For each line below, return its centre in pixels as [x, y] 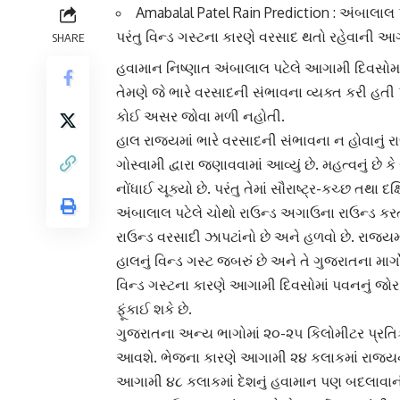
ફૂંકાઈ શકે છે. [154, 309]
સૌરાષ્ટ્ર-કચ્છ [311, 189]
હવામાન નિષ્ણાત [165, 68]
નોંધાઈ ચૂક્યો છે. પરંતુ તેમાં [193, 189]
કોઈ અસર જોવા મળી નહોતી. [200, 117]
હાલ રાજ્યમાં [156, 141]
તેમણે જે [142, 92]
